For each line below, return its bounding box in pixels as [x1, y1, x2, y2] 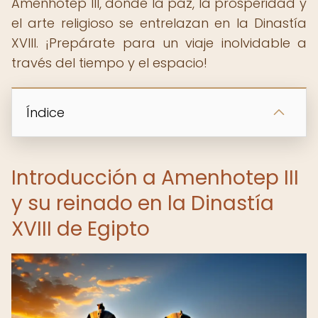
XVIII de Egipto [11, 215, 150, 243]
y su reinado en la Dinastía [11, 190, 274, 217]
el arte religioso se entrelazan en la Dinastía [11, 14, 307, 32]
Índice [26, 104, 65, 121]
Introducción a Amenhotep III [11, 164, 299, 192]
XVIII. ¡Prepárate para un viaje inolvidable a [11, 34, 307, 52]
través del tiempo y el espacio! [11, 54, 207, 72]
